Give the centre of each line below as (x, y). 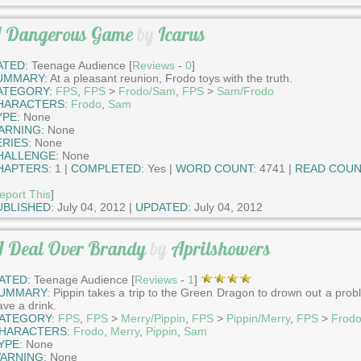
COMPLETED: (107, 168)
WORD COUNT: (216, 168)
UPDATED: (163, 207)
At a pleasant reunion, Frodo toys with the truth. (170, 78)
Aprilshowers (220, 248)
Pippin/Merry (258, 319)
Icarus (181, 35)
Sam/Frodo (245, 91)
